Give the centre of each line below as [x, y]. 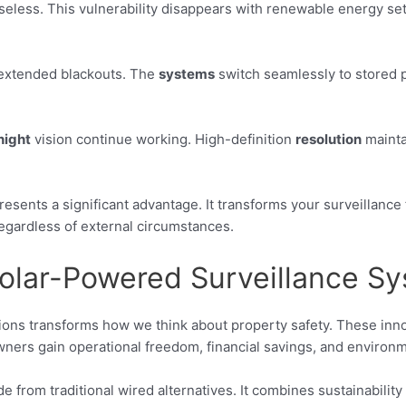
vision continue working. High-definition [163, 139]
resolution [329, 139]
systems [187, 73]
